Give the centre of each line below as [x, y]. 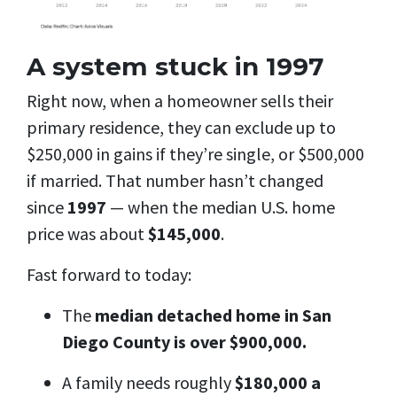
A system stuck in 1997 [175, 66]
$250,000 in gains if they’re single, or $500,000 [195, 154]
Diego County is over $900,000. [184, 342]
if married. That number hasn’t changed [175, 181]
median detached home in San [213, 315]
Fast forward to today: [109, 275]
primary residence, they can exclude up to [181, 128]
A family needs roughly [147, 383]
